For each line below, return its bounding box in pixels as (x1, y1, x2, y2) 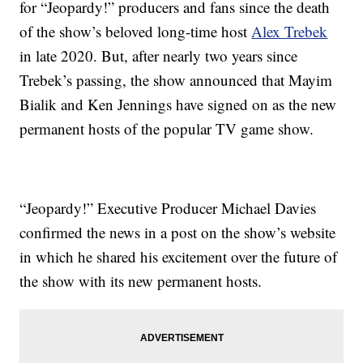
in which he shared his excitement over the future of (19, 246, 338, 267)
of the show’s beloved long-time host (19, 20, 252, 41)
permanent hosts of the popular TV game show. (19, 117, 314, 139)
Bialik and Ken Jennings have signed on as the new (19, 93, 337, 114)
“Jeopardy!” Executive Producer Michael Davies (19, 197, 317, 218)
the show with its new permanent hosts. (19, 270, 263, 291)
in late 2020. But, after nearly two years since (19, 45, 298, 66)
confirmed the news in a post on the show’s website (19, 221, 336, 242)
